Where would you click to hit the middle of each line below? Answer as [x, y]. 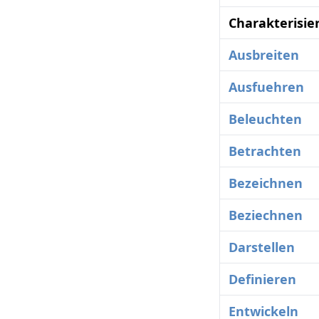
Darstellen [262, 247]
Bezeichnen [266, 183]
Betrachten [265, 151]
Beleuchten [265, 119]
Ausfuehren [266, 87]
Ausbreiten [264, 55]
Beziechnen [266, 215]
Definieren [262, 279]
